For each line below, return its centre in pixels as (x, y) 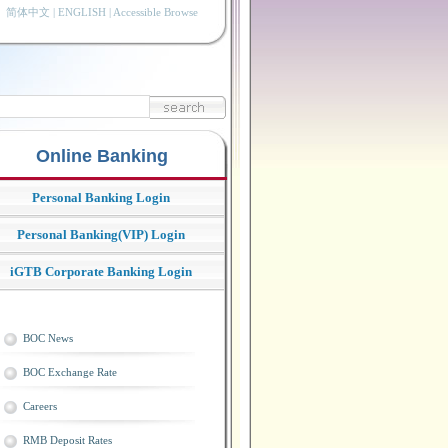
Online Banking (102, 156)
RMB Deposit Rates (67, 440)
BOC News (47, 338)
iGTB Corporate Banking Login (101, 271)
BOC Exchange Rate (69, 372)
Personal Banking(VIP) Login (101, 234)
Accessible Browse (155, 12)
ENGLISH (82, 12)
